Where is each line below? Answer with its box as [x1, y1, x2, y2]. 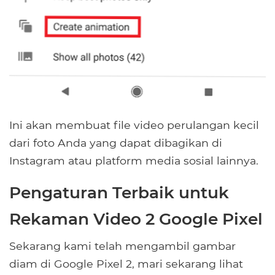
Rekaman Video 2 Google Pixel [9, 208, 263, 229]
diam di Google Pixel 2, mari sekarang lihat [9, 257, 243, 270]
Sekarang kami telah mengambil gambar [9, 239, 236, 252]
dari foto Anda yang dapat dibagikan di [9, 136, 222, 149]
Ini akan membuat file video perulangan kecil [9, 118, 259, 131]
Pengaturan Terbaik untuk [9, 182, 229, 203]
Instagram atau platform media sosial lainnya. [9, 153, 258, 167]
